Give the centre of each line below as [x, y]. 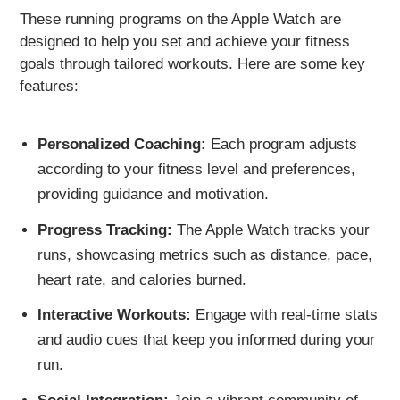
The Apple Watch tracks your [271, 229]
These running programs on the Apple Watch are [181, 19]
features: [50, 86]
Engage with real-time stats [284, 315]
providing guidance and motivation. [153, 194]
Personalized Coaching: [121, 144]
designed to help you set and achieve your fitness [185, 41]
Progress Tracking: [104, 229]
